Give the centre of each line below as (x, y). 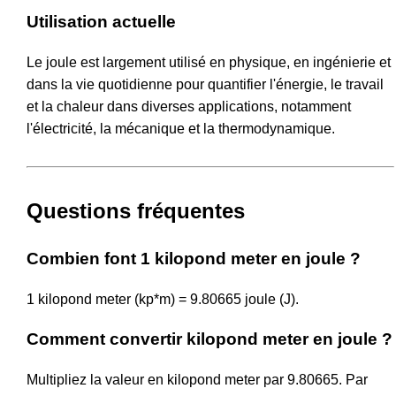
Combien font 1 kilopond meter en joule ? (194, 258)
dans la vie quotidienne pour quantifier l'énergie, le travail (205, 84)
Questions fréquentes (136, 210)
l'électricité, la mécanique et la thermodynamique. (181, 128)
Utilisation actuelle (101, 22)
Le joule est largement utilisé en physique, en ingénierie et (209, 62)
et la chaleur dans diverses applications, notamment (189, 106)
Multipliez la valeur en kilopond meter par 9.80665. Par (197, 380)
